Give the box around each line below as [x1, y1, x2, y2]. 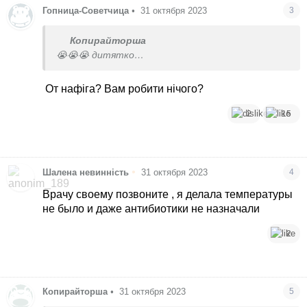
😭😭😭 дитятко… [56, 49, 145, 60]
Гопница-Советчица [42, 5, 130, 16]
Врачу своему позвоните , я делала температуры [42, 188, 293, 200]
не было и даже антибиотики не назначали [42, 202, 260, 214]
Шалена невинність [42, 167, 130, 177]
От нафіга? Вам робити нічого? [42, 82, 204, 95]
